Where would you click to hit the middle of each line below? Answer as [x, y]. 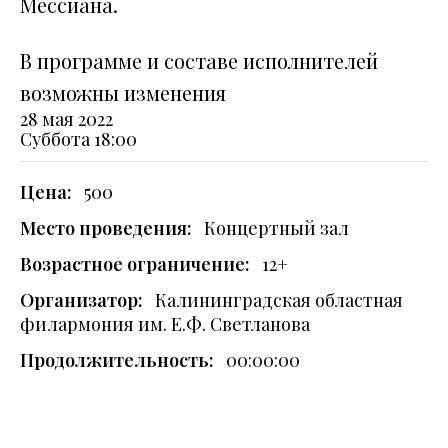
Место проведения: [106, 228]
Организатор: [81, 300]
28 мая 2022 [66, 119]
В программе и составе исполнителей [199, 60]
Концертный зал [276, 228]
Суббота [55, 139]
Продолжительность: [117, 360]
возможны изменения [123, 92]
